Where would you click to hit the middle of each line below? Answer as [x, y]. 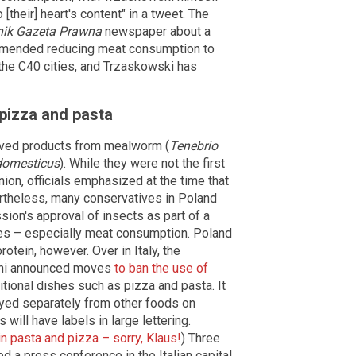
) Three [201, 338]
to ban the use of [161, 268]
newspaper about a [156, 31]
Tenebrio [193, 145]
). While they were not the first [142, 163]
